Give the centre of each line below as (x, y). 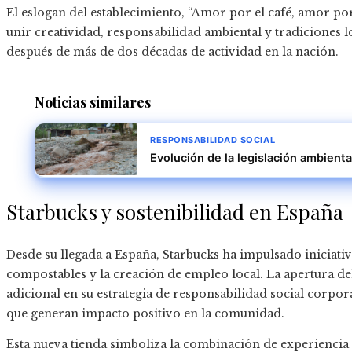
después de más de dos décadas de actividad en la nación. (172, 52)
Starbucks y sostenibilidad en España (175, 212)
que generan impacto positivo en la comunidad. (145, 314)
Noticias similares (93, 103)
